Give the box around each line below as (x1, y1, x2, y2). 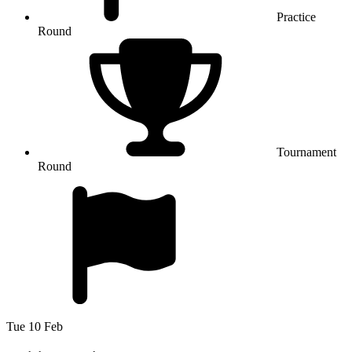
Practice (277, 10, 316, 24)
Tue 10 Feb (6, 320, 63, 333)
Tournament (277, 145, 336, 159)
